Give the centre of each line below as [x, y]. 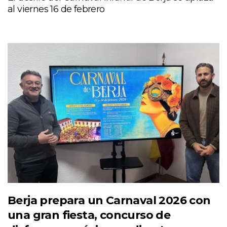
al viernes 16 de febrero [56, 9]
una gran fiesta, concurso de [89, 215]
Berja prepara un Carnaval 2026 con [109, 200]
